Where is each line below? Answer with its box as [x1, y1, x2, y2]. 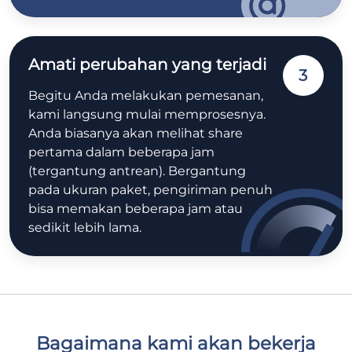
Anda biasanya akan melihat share [28, 125, 243, 141]
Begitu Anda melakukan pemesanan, [28, 87, 263, 103]
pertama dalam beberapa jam [28, 144, 214, 159]
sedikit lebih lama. [28, 219, 141, 235]
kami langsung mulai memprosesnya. [28, 106, 266, 122]
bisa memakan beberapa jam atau [28, 200, 243, 216]
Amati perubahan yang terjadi [28, 54, 266, 74]
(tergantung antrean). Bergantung [28, 163, 246, 178]
